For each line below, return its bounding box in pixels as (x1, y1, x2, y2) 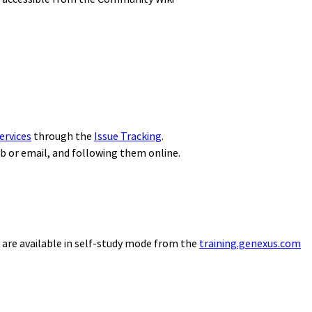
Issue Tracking (94, 129, 162, 143)
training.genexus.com (199, 236, 301, 250)
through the (31, 129, 94, 143)
